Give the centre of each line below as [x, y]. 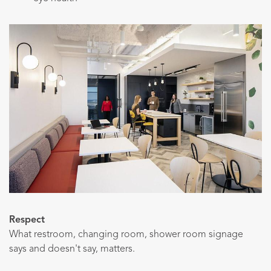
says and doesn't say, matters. [72, 249]
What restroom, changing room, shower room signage [126, 234]
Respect [27, 220]
